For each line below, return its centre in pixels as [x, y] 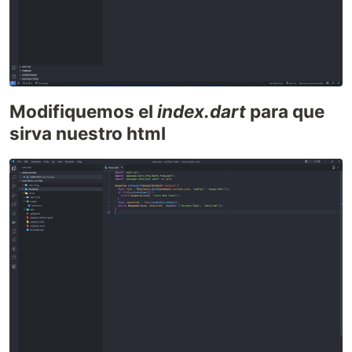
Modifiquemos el [83, 111]
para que [285, 111]
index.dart [202, 111]
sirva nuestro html [88, 133]
